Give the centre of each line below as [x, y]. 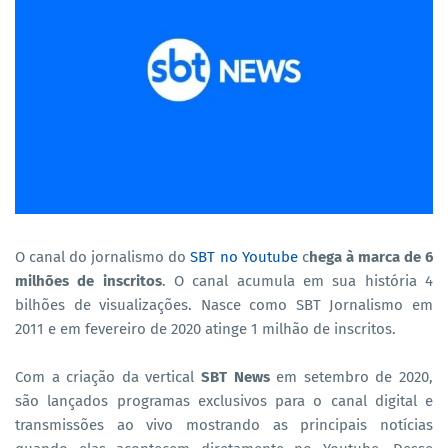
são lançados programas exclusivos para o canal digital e [224, 400]
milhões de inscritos [88, 280]
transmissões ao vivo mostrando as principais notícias [224, 424]
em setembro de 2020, [351, 376]
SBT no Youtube [244, 256]
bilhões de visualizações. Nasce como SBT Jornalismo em [224, 304]
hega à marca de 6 [371, 256]
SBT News [235, 376]
